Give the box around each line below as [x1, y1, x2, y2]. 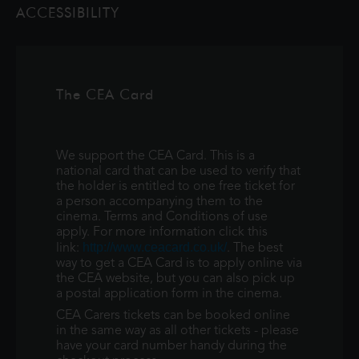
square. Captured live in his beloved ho [34, 6, 258, 18]
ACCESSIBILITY [16, 4, 119, 22]
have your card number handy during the [56, 340, 287, 353]
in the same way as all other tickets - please [56, 325, 299, 337]
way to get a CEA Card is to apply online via [56, 257, 302, 270]
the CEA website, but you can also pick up [56, 272, 295, 285]
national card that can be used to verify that [56, 165, 301, 178]
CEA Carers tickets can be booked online [56, 309, 290, 322]
